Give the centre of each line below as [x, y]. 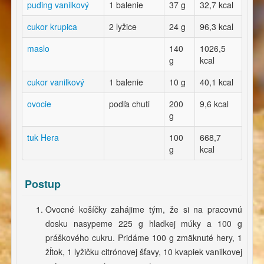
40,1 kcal [217, 82]
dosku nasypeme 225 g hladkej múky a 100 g [144, 224]
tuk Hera [43, 138]
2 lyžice [123, 27]
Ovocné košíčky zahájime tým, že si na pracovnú [144, 209]
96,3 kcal [217, 27]
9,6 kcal [214, 104]
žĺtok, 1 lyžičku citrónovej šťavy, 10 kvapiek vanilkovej [144, 252]
